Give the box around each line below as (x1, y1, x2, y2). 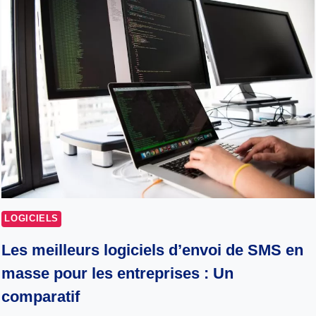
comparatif (1, 288, 80, 306)
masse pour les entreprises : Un (1, 265, 234, 283)
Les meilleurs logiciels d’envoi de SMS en (1, 241, 304, 260)
